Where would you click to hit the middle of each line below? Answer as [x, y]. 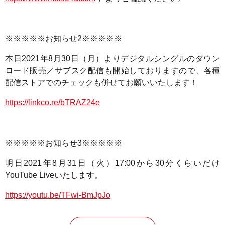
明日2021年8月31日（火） [60, 163]
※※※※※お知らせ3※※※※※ [64, 143]
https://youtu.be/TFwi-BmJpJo [58, 195]
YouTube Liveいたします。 [54, 175]
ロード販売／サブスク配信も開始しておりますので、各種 [113, 70]
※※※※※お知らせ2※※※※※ [64, 38]
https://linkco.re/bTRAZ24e [52, 102]
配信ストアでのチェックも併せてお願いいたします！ [101, 82]
